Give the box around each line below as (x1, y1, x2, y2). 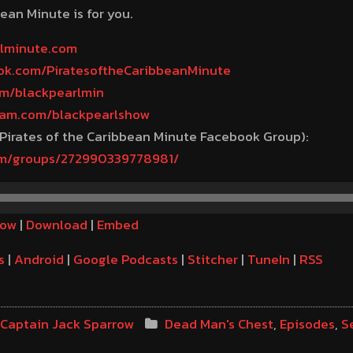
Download (25, 214, 87, 235)
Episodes (279, 314, 335, 334)
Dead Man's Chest (164, 314, 273, 334)
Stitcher (187, 249, 238, 269)
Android (13, 249, 64, 269)
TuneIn (247, 249, 290, 269)
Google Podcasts (72, 249, 178, 269)
